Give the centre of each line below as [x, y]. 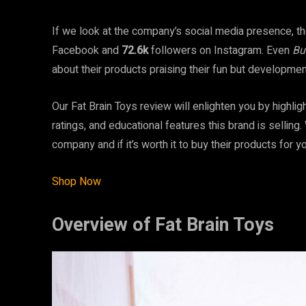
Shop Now [76, 182]
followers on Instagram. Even [220, 51]
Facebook [75, 51]
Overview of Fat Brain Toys [163, 225]
